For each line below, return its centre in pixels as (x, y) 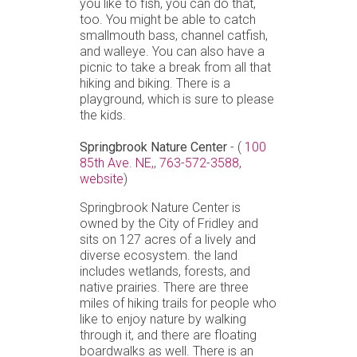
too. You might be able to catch (168, 19)
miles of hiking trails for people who (178, 303)
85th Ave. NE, (117, 163)
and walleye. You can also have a (172, 51)
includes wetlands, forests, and (165, 271)
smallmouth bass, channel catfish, (174, 35)
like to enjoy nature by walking (163, 319)
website (102, 178)
